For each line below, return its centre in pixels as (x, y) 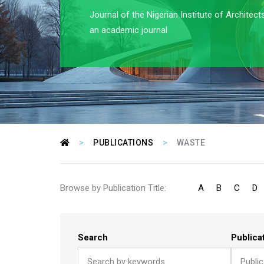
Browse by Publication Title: (114, 188)
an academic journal (128, 30)
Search (93, 237)
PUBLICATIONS (124, 142)
